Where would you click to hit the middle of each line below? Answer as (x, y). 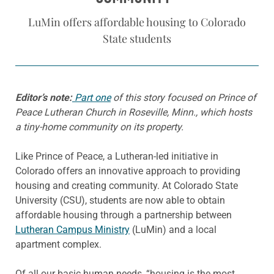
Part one (91, 97)
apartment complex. (58, 244)
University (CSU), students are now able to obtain (120, 200)
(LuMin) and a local (173, 229)
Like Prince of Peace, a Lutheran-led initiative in (117, 156)
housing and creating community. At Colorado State (127, 185)
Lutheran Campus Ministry (72, 229)
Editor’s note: (44, 97)
